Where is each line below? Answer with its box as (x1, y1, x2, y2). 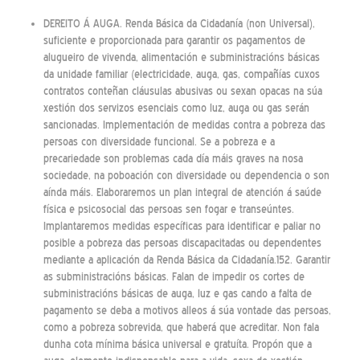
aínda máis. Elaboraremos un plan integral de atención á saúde (43, 186, 321, 199)
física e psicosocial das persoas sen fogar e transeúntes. (43, 203, 294, 216)
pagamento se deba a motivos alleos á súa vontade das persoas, (43, 305, 331, 317)
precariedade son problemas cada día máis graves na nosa (43, 153, 303, 166)
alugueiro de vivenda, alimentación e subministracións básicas (43, 51, 320, 64)
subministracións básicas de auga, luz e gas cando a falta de (43, 288, 312, 301)
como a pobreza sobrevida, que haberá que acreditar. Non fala (43, 321, 319, 334)
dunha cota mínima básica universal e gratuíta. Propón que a (43, 338, 312, 351)
